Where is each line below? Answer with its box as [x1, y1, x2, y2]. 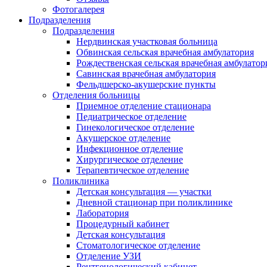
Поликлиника [52, 176, 109, 186]
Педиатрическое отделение [76, 111, 187, 122]
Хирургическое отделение [76, 154, 183, 164]
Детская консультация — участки [76, 187, 212, 197]
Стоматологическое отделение [76, 240, 200, 250]
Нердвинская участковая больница [76, 36, 218, 46]
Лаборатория [76, 208, 129, 218]
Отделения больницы [52, 90, 140, 100]
